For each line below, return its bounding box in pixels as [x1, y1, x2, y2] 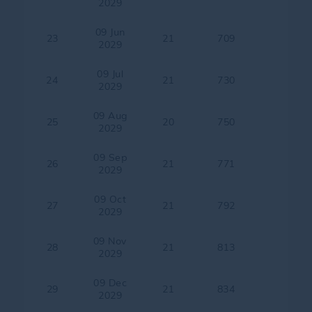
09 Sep [93, 151, 127, 164]
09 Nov [93, 235, 127, 247]
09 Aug [93, 109, 127, 122]
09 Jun [95, 26, 125, 38]
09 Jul [97, 68, 124, 80]
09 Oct [94, 193, 127, 205]
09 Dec [93, 276, 127, 289]
